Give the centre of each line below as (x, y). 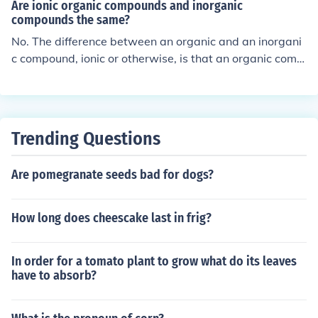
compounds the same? (71, 20)
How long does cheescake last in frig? (111, 218)
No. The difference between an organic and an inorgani (157, 41)
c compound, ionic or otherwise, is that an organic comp (158, 58)
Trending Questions (86, 139)
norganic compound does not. (89, 92)
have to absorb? (54, 275)
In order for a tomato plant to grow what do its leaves (154, 261)
